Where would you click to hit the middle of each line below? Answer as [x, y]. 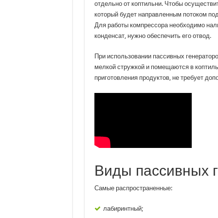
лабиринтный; [123, 208]
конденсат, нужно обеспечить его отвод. [153, 36]
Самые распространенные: [133, 188]
